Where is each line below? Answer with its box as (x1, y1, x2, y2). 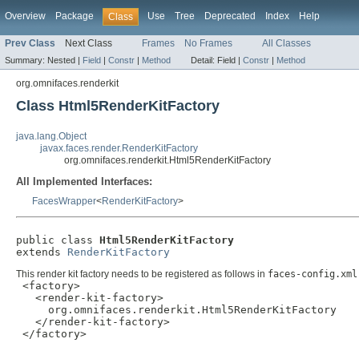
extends (16, 246, 67, 259)
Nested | (47, 55, 83, 66)
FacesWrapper (32, 196, 96, 208)
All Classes (262, 38, 311, 50)
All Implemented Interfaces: (16, 175, 152, 188)
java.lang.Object (16, 131, 87, 143)
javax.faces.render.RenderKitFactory (40, 143, 198, 155)
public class (16, 234, 99, 247)
